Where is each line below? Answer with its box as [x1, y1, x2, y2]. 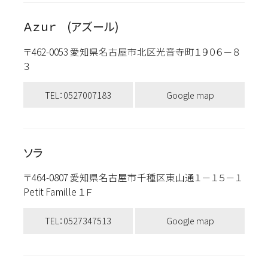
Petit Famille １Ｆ [23, 185, 92, 199]
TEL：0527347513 [44, 214, 111, 227]
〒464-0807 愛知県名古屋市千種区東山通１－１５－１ [23, 170, 242, 184]
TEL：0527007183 [44, 88, 111, 101]
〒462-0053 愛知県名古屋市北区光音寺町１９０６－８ [23, 44, 240, 58]
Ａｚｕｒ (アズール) [23, 18, 119, 35]
